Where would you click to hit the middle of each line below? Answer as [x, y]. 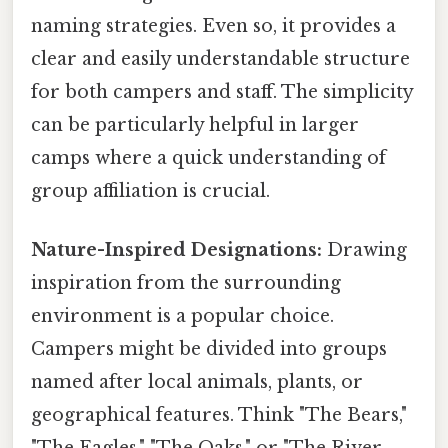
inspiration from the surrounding [186, 283]
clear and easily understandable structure [220, 58]
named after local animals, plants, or [197, 382]
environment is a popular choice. [182, 316]
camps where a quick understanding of [208, 157]
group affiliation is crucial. [150, 190]
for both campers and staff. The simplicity [222, 91]
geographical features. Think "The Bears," [219, 415]
